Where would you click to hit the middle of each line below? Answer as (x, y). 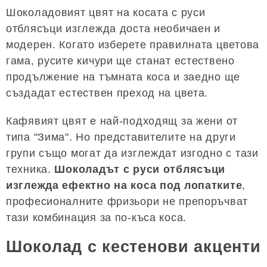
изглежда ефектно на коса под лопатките (124, 185)
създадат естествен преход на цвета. (107, 93)
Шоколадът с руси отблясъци (140, 169)
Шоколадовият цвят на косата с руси (106, 12)
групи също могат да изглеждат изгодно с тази (132, 153)
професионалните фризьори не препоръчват (127, 201)
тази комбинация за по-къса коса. (97, 217)
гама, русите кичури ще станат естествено (120, 60)
